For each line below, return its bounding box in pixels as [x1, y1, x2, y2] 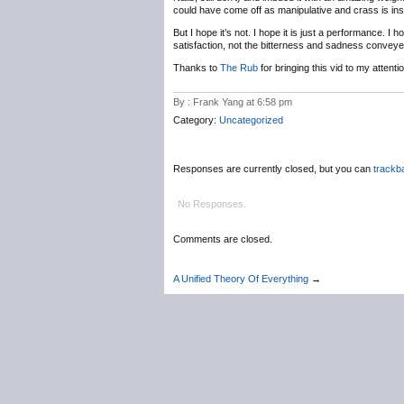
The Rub [220, 62, 258, 73]
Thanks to [173, 62, 220, 73]
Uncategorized [219, 115, 283, 125]
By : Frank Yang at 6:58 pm [173, 96, 292, 107]
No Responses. [178, 198, 246, 209]
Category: [173, 115, 219, 125]
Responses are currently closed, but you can [173, 163, 373, 174]
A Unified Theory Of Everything [173, 273, 308, 284]
